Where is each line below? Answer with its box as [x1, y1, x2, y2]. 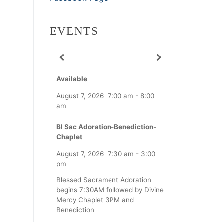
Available [56, 75, 87, 83]
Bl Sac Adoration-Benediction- [56, 123, 156, 131]
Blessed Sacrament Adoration [56, 176, 151, 184]
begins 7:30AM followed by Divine [56, 186, 164, 194]
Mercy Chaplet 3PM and [56, 196, 134, 204]
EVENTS [50, 25, 98, 38]
